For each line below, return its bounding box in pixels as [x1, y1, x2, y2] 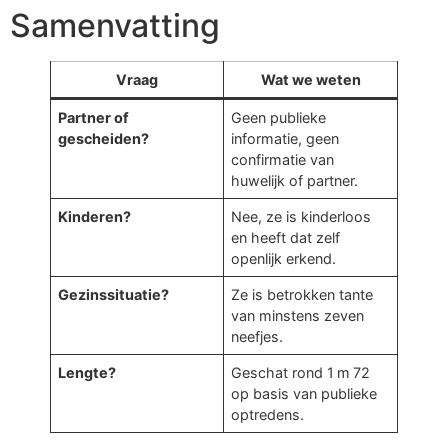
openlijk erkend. [231, 249, 337, 267]
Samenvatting [10, 5, 220, 45]
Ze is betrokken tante [231, 285, 374, 303]
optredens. [231, 405, 305, 423]
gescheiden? [58, 129, 150, 147]
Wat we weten [260, 70, 361, 88]
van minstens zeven [231, 306, 365, 324]
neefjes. [231, 327, 284, 345]
